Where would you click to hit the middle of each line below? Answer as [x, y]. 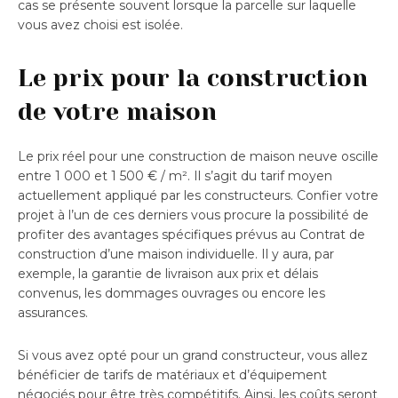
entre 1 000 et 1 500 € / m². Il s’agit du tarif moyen [175, 175]
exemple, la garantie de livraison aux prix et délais [168, 273]
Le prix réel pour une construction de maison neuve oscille [198, 156]
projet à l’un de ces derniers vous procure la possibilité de [193, 215]
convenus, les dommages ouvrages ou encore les [171, 293]
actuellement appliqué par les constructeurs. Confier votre [198, 195]
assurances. [53, 312]
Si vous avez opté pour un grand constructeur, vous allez [193, 355]
